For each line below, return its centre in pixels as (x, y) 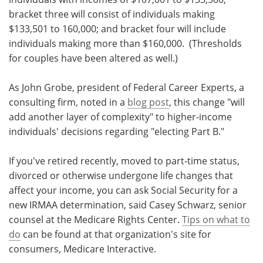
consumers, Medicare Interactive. (82, 248)
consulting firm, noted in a (68, 102)
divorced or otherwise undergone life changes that (121, 175)
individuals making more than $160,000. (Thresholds (125, 43)
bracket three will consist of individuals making (112, 14)
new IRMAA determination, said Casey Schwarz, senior (128, 204)
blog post (148, 102)
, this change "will (207, 102)
